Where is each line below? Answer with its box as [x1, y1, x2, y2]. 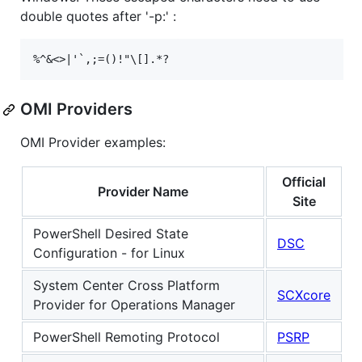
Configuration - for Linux [33, 245, 185, 262]
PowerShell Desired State [33, 225, 188, 242]
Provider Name [98, 183, 188, 200]
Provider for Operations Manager [33, 297, 235, 314]
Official [282, 174, 326, 191]
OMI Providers [20, 99, 133, 120]
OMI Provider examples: [20, 134, 166, 151]
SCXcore [277, 287, 330, 304]
